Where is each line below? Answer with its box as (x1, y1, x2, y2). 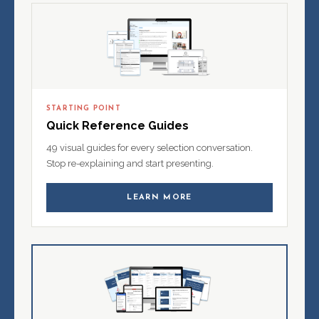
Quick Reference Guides (46, 119, 189, 133)
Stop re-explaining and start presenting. (46, 158, 214, 169)
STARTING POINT (46, 105, 121, 113)
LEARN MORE (127, 194, 192, 202)
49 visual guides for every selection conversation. (46, 142, 253, 154)
